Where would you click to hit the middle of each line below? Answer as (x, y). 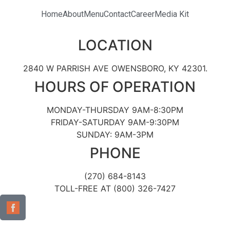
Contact (117, 14)
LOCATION (115, 45)
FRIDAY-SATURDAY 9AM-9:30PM (115, 122)
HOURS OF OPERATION (115, 87)
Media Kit (172, 14)
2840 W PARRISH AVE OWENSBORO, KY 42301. (115, 68)
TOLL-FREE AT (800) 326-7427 (115, 188)
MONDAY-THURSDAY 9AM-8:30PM (115, 110)
